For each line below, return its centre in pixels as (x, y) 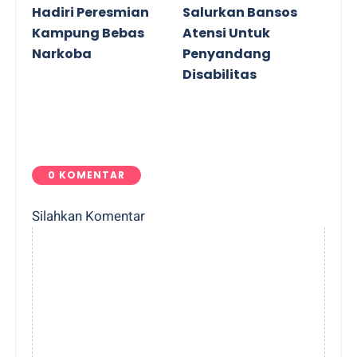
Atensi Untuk (226, 33)
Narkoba (62, 54)
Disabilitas (220, 75)
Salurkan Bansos (240, 13)
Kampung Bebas (88, 33)
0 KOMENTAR (87, 175)
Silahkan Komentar (89, 216)
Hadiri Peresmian (91, 13)
